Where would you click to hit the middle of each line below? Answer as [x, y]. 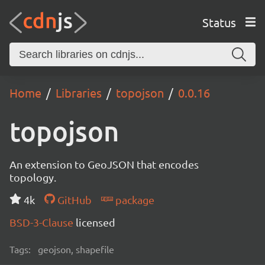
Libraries [79, 93]
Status [219, 22]
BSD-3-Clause [43, 222]
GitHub [73, 200]
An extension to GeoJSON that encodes [104, 164]
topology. [33, 177]
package [133, 200]
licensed [96, 222]
